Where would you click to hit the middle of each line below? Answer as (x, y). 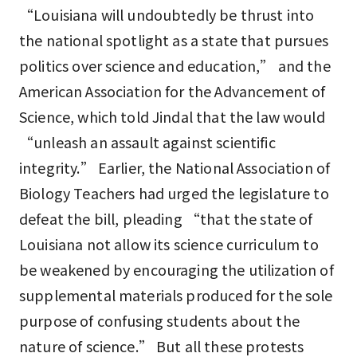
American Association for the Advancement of (173, 91)
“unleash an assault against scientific (147, 142)
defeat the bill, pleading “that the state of (166, 218)
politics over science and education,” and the (175, 65)
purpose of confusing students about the (159, 320)
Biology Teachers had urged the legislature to (174, 193)
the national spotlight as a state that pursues (174, 40)
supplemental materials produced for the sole (176, 295)
